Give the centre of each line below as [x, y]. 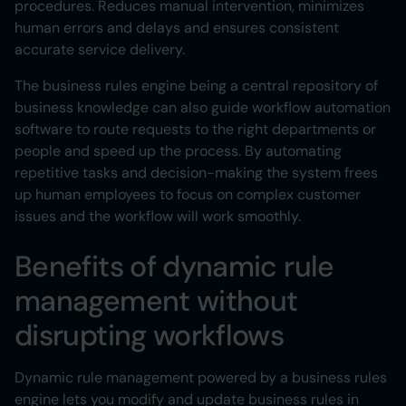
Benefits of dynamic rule [174, 267]
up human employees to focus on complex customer [188, 195]
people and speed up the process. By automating [178, 151]
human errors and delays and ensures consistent [177, 28]
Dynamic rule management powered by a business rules [201, 378]
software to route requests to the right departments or [195, 130]
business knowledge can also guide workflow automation [203, 108]
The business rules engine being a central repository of [196, 86]
